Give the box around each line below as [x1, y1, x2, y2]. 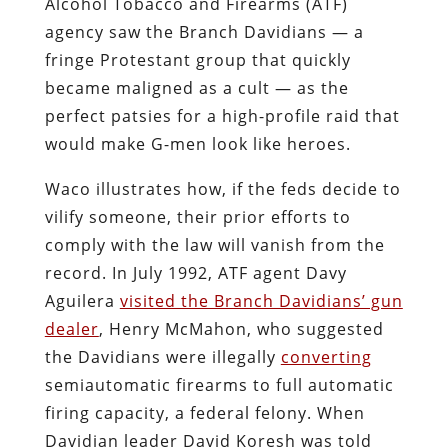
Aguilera [44, 289, 120, 312]
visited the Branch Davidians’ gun [119, 289, 403, 312]
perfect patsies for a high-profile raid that [44, 104, 400, 127]
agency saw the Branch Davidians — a [44, 20, 364, 43]
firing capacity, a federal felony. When [44, 401, 365, 424]
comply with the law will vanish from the [44, 233, 385, 256]
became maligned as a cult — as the [44, 76, 349, 99]
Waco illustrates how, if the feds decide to [44, 177, 401, 200]
